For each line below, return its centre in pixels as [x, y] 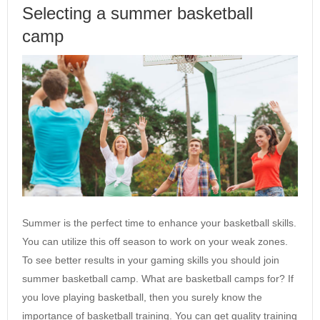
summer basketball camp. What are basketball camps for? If [158, 278]
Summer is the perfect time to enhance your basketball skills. [159, 222]
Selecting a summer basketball [137, 13]
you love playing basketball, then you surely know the [142, 297]
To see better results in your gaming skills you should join [151, 260]
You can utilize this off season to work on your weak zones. [155, 241]
